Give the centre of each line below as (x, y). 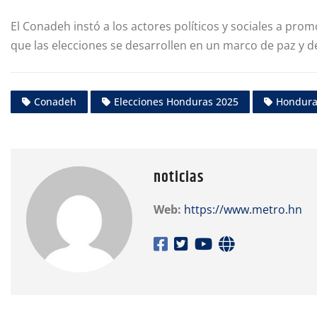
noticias (179, 178)
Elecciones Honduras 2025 (176, 102)
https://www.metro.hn (243, 210)
